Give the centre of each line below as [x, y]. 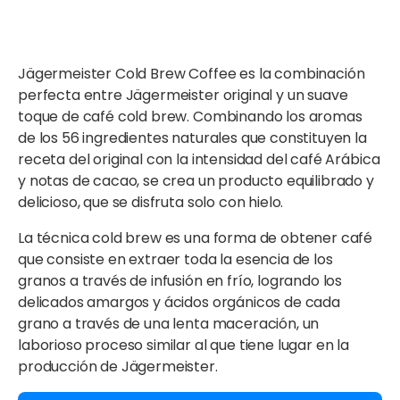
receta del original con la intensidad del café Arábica [199, 160]
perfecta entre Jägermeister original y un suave [183, 96]
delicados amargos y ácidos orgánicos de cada [179, 303]
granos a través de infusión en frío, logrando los [180, 281]
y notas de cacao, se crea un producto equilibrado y [196, 181]
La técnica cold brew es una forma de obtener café [196, 238]
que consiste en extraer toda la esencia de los [175, 260]
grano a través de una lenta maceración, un [169, 324]
